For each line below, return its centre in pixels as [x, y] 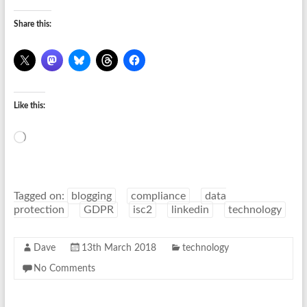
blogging [91, 196]
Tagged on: [40, 196]
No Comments [64, 269]
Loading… [42, 137]
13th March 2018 [119, 248]
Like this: [29, 106]
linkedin [190, 210]
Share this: [32, 24]
